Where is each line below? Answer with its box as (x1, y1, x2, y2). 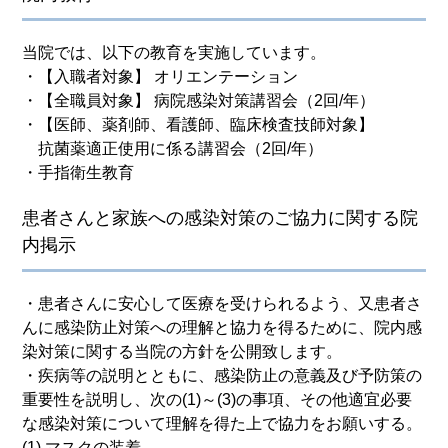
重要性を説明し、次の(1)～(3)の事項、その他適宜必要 (22, 390, 413, 408)
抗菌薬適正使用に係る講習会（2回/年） (22, 139, 324, 157)
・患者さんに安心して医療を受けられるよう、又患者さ (22, 294, 423, 312)
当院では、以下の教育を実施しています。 (22, 43, 327, 61)
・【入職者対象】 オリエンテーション (22, 67, 299, 85)
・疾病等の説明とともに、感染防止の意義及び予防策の (22, 366, 423, 384)
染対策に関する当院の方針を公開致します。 (22, 342, 343, 360)
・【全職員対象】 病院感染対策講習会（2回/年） (22, 91, 376, 109)
